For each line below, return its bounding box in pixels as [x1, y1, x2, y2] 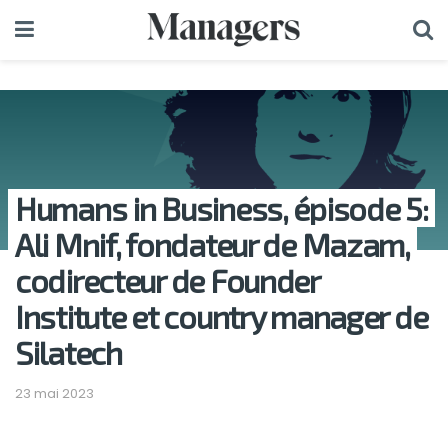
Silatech [15, 333, 122, 371]
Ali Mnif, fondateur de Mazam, [15, 225, 410, 263]
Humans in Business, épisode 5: [15, 189, 428, 227]
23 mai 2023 [15, 383, 94, 403]
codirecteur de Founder [15, 261, 320, 299]
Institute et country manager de [15, 297, 428, 335]
